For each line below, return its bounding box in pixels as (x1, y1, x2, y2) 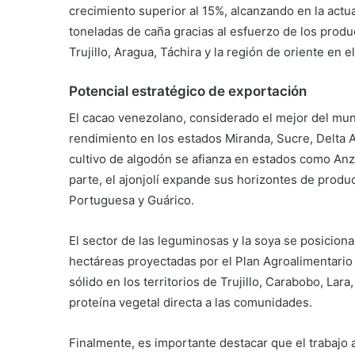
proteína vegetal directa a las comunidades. (69, 294, 312, 310)
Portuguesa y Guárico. (69, 192, 194, 208)
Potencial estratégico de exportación (69, 83, 307, 100)
